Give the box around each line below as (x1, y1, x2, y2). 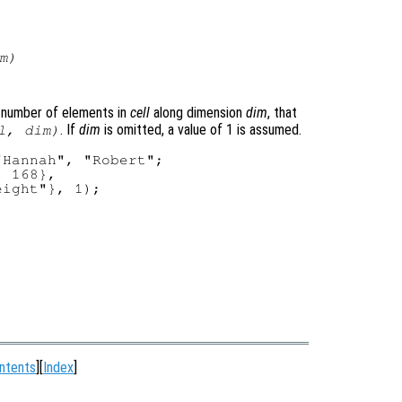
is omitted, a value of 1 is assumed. (100, 121, 302, 139)
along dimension (150, 104, 246, 122)
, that (267, 104, 297, 122)
